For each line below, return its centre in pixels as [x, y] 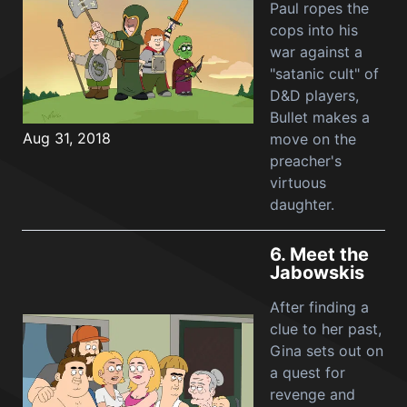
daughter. [302, 204]
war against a [316, 52]
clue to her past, [326, 329]
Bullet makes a [320, 117]
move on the [313, 139]
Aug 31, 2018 [67, 138]
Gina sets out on [327, 351]
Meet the [329, 254]
